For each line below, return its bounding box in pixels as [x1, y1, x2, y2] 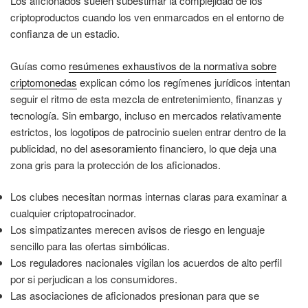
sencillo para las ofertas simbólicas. [10, 239, 170, 254]
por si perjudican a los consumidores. [10, 272, 177, 287]
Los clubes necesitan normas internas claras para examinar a [10, 189, 287, 204]
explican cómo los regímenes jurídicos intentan [77, 74, 290, 89]
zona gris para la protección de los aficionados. [10, 157, 221, 172]
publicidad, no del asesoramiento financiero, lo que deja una [10, 140, 276, 155]
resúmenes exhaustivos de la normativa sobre [69, 58, 276, 73]
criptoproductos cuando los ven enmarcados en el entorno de [10, 10, 284, 25]
